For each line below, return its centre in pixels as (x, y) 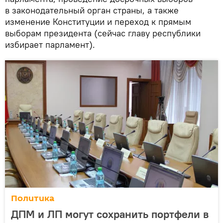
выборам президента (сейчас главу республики (103, 33)
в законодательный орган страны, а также (92, 10)
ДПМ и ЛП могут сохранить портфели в (110, 214)
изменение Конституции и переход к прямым (98, 21)
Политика (33, 198)
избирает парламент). (50, 44)
